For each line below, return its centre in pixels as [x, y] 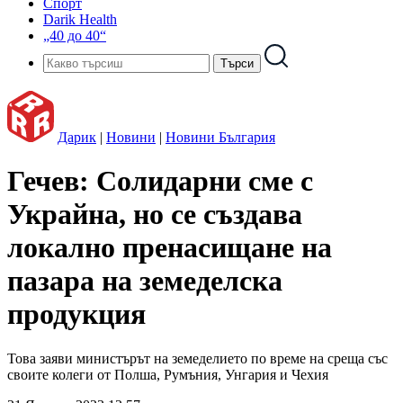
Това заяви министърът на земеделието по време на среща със [197, 358]
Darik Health [80, 19]
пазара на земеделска [145, 281]
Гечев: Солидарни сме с [160, 181]
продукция [76, 314]
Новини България [220, 137]
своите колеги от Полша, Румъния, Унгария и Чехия [168, 374]
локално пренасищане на [170, 248]
